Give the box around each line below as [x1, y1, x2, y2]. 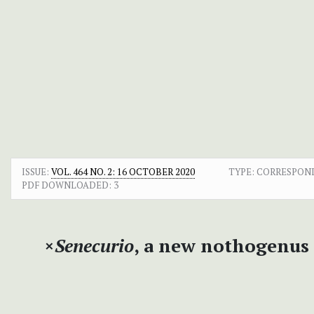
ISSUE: [22, 165, 51, 178]
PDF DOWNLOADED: [22, 178, 111, 191]
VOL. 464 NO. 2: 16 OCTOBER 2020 [51, 165, 195, 178]
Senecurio [54, 233, 134, 257]
